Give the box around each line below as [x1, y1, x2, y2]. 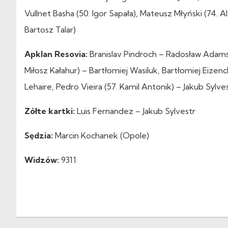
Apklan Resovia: [24, 48, 88, 59]
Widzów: [24, 154, 59, 165]
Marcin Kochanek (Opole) [53, 130, 149, 140]
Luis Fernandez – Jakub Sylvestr [75, 105, 195, 116]
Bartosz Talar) [24, 24, 76, 35]
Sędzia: [24, 130, 53, 140]
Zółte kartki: [24, 105, 75, 116]
